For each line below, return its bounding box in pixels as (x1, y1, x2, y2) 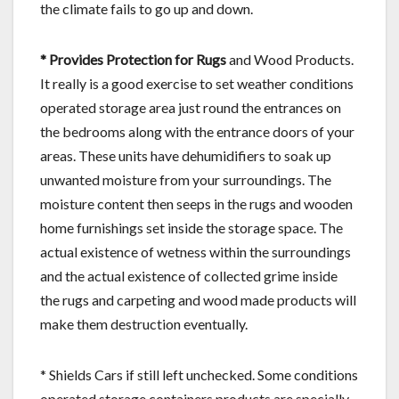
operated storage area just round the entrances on (40, 98, 341, 116)
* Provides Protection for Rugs (40, 50, 226, 68)
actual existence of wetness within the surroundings (40, 242, 351, 260)
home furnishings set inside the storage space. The (40, 218, 343, 236)
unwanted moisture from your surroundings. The (40, 170, 331, 188)
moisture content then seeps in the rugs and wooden (40, 194, 353, 212)
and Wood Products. (226, 50, 354, 68)
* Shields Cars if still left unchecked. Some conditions (40, 365, 358, 383)
